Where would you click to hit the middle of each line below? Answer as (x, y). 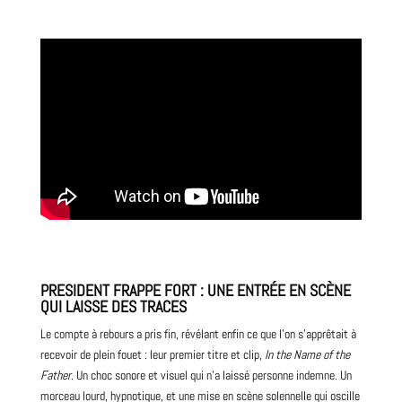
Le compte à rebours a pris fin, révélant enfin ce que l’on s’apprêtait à (198, 334)
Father (55, 376)
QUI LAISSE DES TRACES (113, 307)
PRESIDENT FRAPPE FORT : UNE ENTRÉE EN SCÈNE (195, 291)
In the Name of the (307, 355)
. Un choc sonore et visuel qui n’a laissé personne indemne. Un (211, 376)
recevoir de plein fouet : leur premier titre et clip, (152, 355)
